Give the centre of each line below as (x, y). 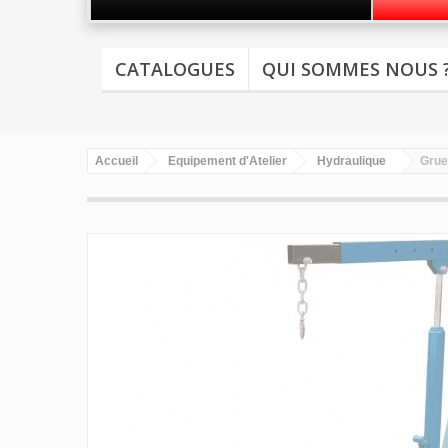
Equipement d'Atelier (227, 161)
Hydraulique (351, 161)
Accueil (116, 161)
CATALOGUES (175, 69)
